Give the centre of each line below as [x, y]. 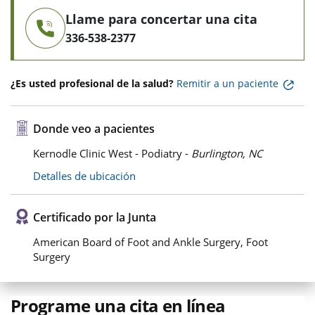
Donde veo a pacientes [94, 129]
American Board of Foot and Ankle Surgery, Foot [150, 242]
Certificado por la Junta [95, 218]
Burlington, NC [227, 154]
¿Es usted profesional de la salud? [92, 83]
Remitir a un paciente [227, 83]
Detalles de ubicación [84, 176]
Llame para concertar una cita [161, 19]
